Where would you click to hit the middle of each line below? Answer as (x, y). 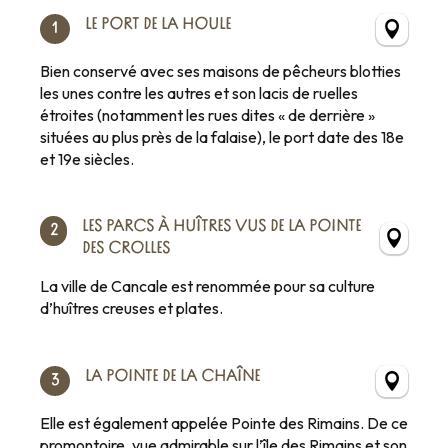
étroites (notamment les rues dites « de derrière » (207, 114)
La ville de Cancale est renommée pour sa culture (207, 285)
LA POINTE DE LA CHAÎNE (172, 376)
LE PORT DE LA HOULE (158, 24)
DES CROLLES (126, 248)
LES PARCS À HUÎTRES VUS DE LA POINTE (222, 226)
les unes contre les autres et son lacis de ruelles (199, 92)
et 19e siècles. (87, 158)
